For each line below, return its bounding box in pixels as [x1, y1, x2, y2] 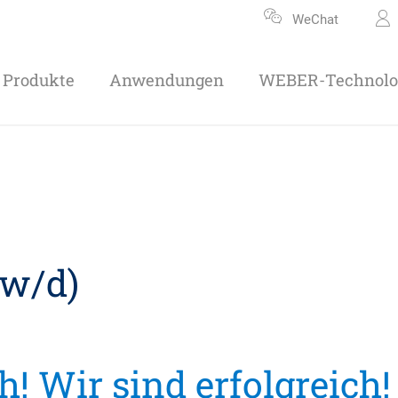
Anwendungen [108, 68, 224, 91]
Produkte [2, 68, 75, 91]
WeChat [292, 12, 339, 28]
